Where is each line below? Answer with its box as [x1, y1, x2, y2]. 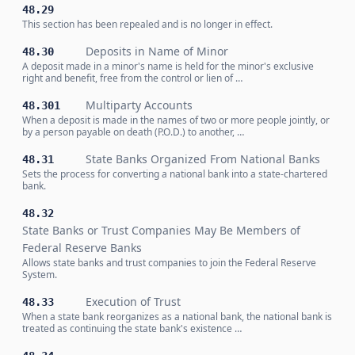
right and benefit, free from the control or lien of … [22, 71, 242, 85]
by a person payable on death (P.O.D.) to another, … [22, 125, 244, 139]
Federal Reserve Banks [22, 240, 142, 255]
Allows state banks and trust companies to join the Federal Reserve [22, 256, 316, 269]
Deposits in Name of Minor [86, 44, 228, 59]
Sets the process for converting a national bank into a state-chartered [22, 167, 327, 181]
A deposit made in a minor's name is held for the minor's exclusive [22, 59, 314, 73]
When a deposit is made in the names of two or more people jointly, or [22, 113, 330, 127]
